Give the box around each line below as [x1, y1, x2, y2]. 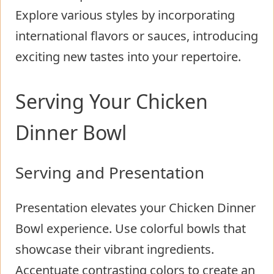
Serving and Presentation [15, 161, 204, 183]
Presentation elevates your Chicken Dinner [15, 199, 256, 216]
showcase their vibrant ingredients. [15, 240, 214, 257]
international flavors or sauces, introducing [15, 27, 258, 44]
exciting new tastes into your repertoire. [15, 48, 241, 65]
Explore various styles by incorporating [15, 6, 235, 23]
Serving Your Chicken [15, 87, 208, 114]
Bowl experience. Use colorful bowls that [15, 220, 246, 237]
